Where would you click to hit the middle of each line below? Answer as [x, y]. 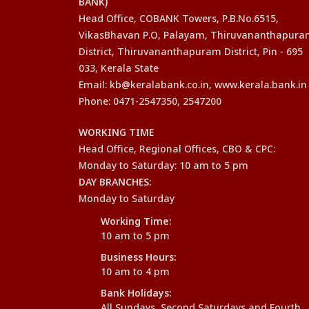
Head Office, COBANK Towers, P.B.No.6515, [179, 19]
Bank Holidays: [136, 294]
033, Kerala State [119, 69]
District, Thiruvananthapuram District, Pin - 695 [191, 52]
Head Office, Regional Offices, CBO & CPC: [177, 150]
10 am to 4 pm [135, 272]
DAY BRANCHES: [115, 183]
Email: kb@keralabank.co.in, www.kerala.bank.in [193, 86]
